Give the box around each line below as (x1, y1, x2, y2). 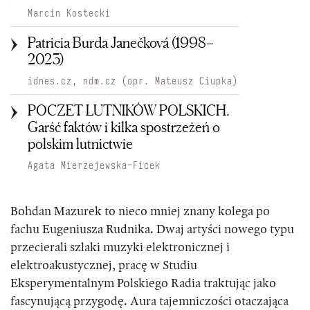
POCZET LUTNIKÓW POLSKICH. (28, 102, 230, 119)
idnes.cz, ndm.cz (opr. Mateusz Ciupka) (28, 75, 238, 88)
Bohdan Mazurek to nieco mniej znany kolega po (10, 206, 270, 219)
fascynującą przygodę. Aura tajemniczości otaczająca (10, 295, 289, 309)
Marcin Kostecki (28, 7, 111, 20)
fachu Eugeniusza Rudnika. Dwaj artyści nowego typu (10, 224, 294, 237)
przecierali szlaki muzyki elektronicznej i (10, 241, 230, 255)
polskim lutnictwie (28, 135, 133, 152)
